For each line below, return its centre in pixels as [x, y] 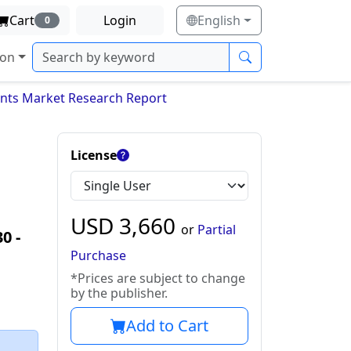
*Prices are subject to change [158, 278]
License [94, 155]
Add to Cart [167, 326]
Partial [217, 230]
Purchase [98, 255]
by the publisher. [119, 293]
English [219, 20]
